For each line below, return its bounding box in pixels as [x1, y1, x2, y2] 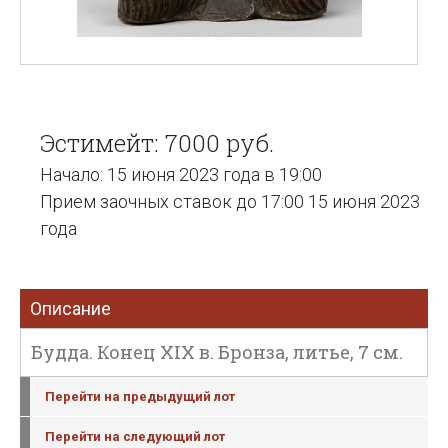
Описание [30, 298, 111, 319]
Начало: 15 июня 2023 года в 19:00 [40, 164, 322, 185]
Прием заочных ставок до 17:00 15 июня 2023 [40, 191, 420, 212]
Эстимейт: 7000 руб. [40, 127, 274, 159]
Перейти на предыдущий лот [45, 389, 235, 404]
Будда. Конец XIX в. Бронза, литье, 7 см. [31, 340, 403, 364]
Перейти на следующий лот [45, 429, 225, 444]
